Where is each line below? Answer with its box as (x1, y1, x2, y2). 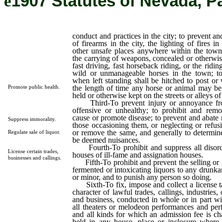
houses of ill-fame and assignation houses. (72, 150, 204, 159)
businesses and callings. (8, 155, 62, 161)
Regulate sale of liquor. (8, 129, 61, 135)
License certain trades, (8, 148, 59, 154)
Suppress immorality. (8, 116, 56, 122)
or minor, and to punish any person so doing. (72, 172, 212, 181)
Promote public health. (8, 84, 60, 90)
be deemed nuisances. (72, 135, 141, 144)
